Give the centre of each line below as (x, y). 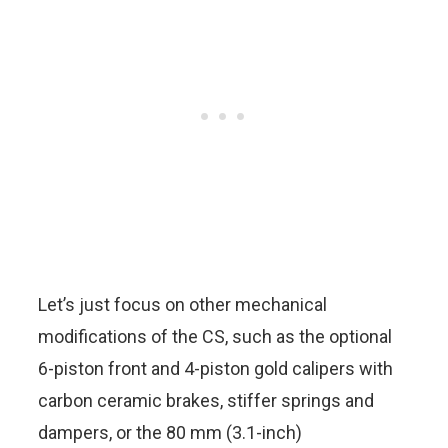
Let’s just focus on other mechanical (182, 304)
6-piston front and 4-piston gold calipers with (215, 368)
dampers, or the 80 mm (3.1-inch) (170, 432)
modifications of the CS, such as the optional (215, 336)
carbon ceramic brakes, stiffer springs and (206, 400)
